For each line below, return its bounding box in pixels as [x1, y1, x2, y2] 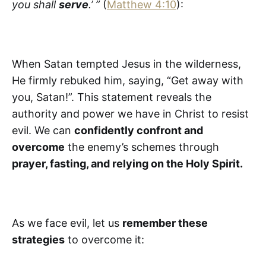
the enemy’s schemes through [65, 140, 219, 153]
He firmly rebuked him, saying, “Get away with [12, 74, 243, 87]
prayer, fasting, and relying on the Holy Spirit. [12, 157, 243, 170]
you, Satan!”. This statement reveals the [12, 90, 211, 103]
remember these [122, 216, 208, 229]
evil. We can [12, 123, 74, 137]
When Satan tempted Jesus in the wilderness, [12, 57, 241, 70]
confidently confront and [74, 123, 203, 137]
